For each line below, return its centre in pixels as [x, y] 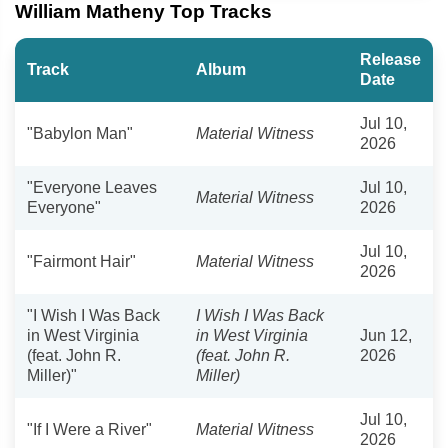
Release [390, 59]
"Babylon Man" [80, 133]
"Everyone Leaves [92, 187]
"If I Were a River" [89, 429]
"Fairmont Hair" [81, 261]
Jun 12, [386, 335]
